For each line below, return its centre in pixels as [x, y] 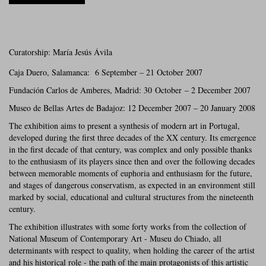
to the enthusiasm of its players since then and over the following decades [132, 161]
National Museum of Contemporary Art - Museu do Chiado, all [115, 238]
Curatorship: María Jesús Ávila [61, 52]
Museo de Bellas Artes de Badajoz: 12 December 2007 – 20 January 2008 [132, 107]
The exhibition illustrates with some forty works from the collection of [128, 226]
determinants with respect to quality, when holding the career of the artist [132, 250]
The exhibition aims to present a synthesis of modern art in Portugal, [124, 125]
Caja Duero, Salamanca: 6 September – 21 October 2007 [106, 72]
